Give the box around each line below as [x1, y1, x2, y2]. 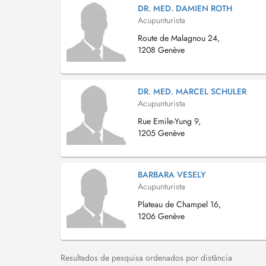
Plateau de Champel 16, [138, 198, 221, 210]
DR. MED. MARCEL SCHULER [138, 85, 246, 97]
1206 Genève [138, 210, 185, 222]
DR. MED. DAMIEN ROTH [138, 2, 232, 14]
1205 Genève [138, 127, 185, 139]
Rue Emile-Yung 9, [138, 115, 201, 127]
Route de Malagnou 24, [138, 32, 220, 44]
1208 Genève [138, 44, 185, 56]
